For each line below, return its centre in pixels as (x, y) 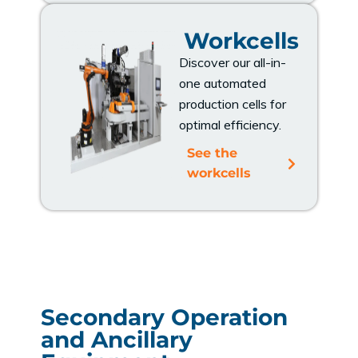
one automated (223, 83)
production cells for (233, 103)
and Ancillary (117, 339)
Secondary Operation (165, 317)
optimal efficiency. (230, 124)
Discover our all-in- (233, 62)
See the (212, 153)
